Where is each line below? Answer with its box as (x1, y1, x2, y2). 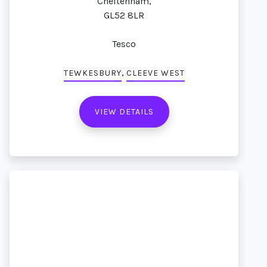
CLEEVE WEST (126, 68, 185, 78)
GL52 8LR (104, 10, 144, 21)
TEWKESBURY (63, 68, 122, 78)
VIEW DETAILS (94, 107, 154, 117)
